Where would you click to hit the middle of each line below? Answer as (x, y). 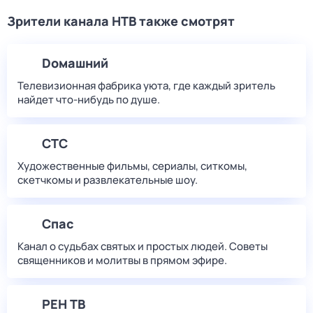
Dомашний (75, 63)
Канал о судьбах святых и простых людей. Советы (143, 246)
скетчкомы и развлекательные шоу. (108, 180)
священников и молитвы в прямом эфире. (122, 260)
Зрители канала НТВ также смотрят (121, 21)
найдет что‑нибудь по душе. (89, 100)
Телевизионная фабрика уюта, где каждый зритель (146, 86)
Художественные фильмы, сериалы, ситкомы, (132, 166)
